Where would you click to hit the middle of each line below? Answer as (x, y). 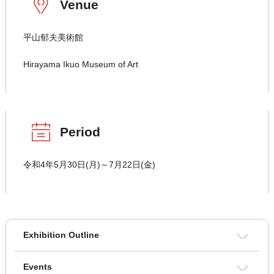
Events (37, 267)
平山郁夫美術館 (53, 38)
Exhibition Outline (61, 235)
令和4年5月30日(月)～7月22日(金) (89, 165)
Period (80, 132)
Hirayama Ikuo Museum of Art (80, 65)
